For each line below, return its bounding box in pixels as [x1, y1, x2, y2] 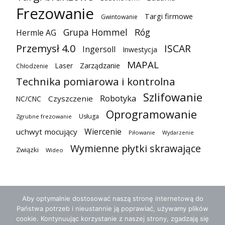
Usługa [79, 111, 99, 121]
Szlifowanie [143, 89, 202, 104]
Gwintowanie [101, 12, 138, 21]
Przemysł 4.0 [16, 41, 75, 55]
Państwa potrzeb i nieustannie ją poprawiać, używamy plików [17, 204, 208, 212]
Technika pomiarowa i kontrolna [16, 74, 175, 88]
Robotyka [100, 92, 136, 104]
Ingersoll [82, 43, 116, 55]
